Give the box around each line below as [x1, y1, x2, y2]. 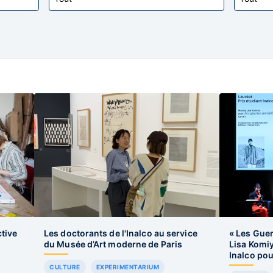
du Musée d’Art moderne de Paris [44, 239, 183, 249]
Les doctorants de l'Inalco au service [44, 228, 197, 238]
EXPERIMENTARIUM [96, 263, 159, 271]
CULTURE [49, 263, 80, 271]
